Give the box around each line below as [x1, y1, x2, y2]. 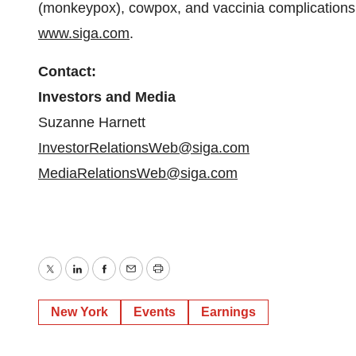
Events [133, 305, 176, 319]
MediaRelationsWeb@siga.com [38, 165, 238, 181]
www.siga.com [38, 25, 130, 41]
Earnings [201, 305, 256, 319]
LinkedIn [75, 272, 130, 288]
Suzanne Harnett [38, 114, 145, 130]
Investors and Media [38, 89, 176, 105]
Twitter [48, 272, 91, 288]
